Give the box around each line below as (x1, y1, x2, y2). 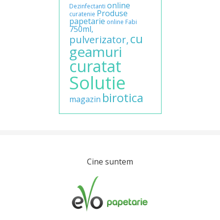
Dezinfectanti (69, 2, 106, 11)
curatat (69, 55, 121, 77)
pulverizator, (69, 33, 129, 47)
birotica (102, 89, 143, 106)
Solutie (69, 71, 126, 95)
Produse (96, 8, 128, 19)
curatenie (69, 10, 95, 19)
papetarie (69, 16, 105, 27)
